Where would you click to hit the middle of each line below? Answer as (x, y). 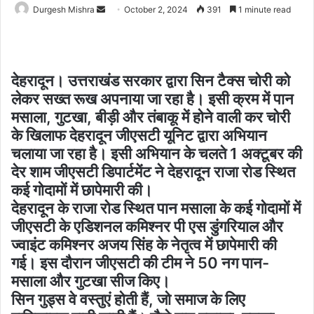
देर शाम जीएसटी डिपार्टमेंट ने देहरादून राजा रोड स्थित (153, 172)
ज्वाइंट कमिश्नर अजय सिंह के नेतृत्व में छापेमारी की (144, 245)
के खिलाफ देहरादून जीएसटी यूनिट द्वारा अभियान (139, 135)
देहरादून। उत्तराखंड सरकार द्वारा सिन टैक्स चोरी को (151, 81)
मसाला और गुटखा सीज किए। (91, 281)
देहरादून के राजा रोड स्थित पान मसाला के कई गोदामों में (156, 208)
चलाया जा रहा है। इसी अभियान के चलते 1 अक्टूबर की (157, 153)
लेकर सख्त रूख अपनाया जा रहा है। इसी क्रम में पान (152, 99)
